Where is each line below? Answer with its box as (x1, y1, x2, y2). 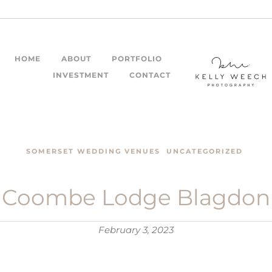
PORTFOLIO (112, 54, 162, 64)
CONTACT (129, 70, 171, 80)
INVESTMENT (53, 70, 109, 80)
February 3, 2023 (98, 224, 174, 236)
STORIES (191, 70, 228, 80)
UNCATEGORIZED (166, 147, 243, 156)
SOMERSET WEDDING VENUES (26, 147, 160, 156)
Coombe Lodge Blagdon (2, 184, 270, 211)
